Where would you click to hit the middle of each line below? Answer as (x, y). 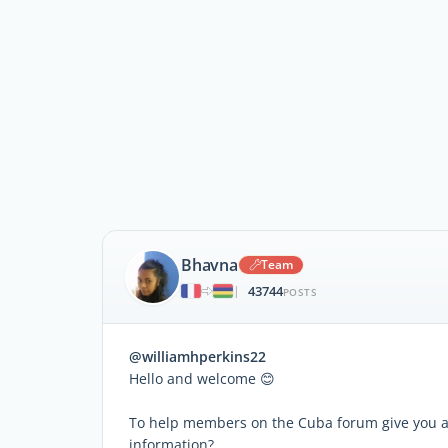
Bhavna (209, 264)
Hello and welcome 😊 (202, 378)
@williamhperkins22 (197, 356)
